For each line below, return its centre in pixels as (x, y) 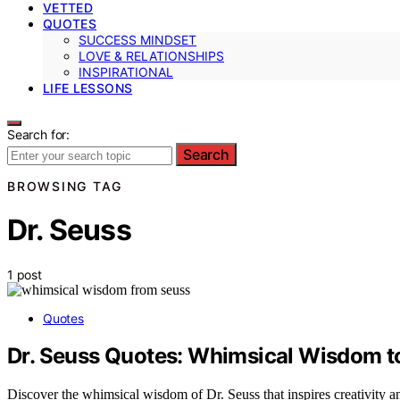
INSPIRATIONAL (126, 71)
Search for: (39, 134)
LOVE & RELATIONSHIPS (151, 55)
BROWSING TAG (65, 186)
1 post (25, 274)
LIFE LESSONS (88, 87)
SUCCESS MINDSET (137, 39)
